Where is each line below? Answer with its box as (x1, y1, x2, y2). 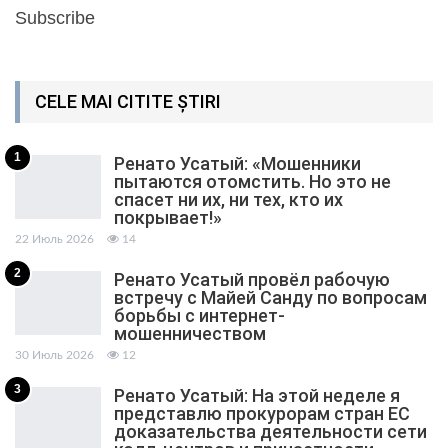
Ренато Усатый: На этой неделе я (114, 385, 400, 407)
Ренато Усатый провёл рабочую (114, 269, 390, 291)
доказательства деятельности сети (114, 421, 427, 443)
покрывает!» (114, 207, 222, 229)
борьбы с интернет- (114, 305, 285, 327)
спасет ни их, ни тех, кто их (114, 189, 343, 211)
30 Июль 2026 (15, 349, 94, 362)
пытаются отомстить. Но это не (114, 171, 391, 193)
